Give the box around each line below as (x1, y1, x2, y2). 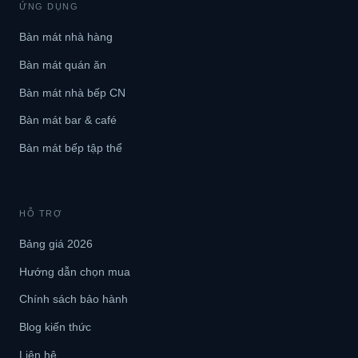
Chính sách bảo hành (19, 292, 128, 306)
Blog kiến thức (19, 320, 91, 333)
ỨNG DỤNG (19, 2, 79, 12)
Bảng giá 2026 (19, 237, 93, 251)
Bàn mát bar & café (19, 113, 117, 127)
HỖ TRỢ (19, 209, 62, 219)
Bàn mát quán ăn (19, 58, 106, 72)
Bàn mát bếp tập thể (19, 141, 122, 154)
